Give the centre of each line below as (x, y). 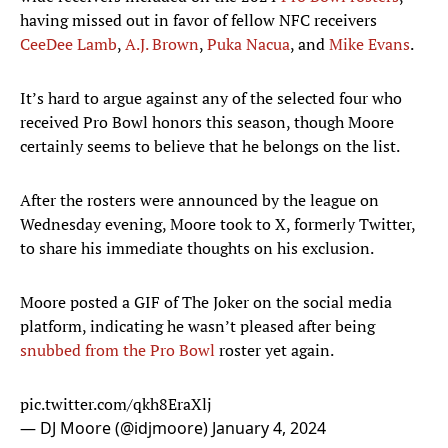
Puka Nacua (248, 44)
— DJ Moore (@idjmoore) (116, 428)
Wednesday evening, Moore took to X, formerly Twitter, (217, 224)
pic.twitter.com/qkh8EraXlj (116, 404)
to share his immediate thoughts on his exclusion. (197, 248)
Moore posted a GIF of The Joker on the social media (206, 302)
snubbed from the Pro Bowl (117, 350)
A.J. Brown (162, 44)
